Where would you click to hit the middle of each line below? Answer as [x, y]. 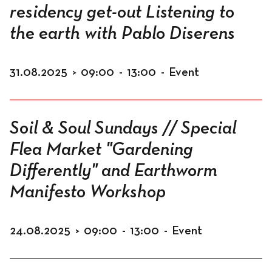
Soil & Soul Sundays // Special [123, 129]
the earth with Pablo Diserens [122, 34]
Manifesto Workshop [88, 192]
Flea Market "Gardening [101, 150]
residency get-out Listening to [122, 13]
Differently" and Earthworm [114, 171]
